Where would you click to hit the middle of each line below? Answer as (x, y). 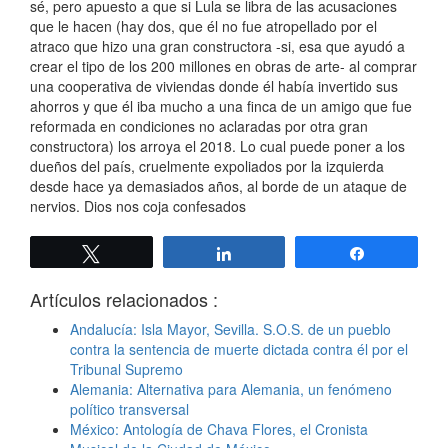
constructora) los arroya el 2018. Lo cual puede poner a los (217, 145)
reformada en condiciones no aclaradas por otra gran (199, 125)
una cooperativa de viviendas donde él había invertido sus (214, 85)
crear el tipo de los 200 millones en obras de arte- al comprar (223, 65)
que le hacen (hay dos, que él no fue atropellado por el (203, 25)
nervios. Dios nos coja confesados (138, 205)
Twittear (137, 252)
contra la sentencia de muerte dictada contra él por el (239, 348)
